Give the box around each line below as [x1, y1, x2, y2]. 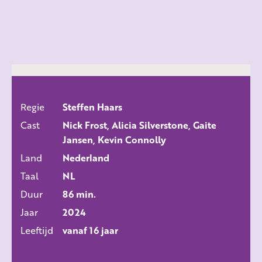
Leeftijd [20, 223, 53, 237]
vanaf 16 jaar [63, 223, 118, 237]
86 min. [63, 187, 96, 201]
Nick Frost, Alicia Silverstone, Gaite [63, 118, 216, 132]
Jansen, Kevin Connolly [63, 133, 166, 147]
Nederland [63, 151, 109, 165]
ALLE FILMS [104, 111, 158, 125]
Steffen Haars [63, 100, 122, 114]
